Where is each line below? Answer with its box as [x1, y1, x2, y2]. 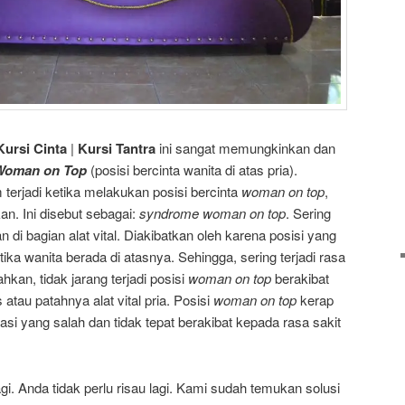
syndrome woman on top [139, 203, 286, 223]
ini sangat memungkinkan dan [155, 138, 335, 158]
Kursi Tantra [78, 138, 155, 159]
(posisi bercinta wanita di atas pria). [87, 160, 297, 180]
